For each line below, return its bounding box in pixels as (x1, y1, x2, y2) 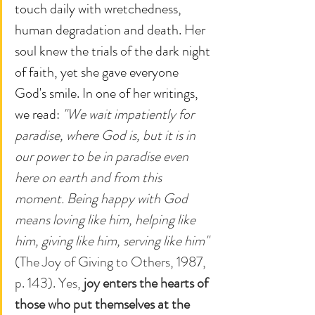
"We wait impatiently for (63, 103, 197, 124)
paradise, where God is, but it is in (15, 124, 198, 146)
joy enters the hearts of (84, 272, 211, 293)
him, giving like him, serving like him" (15, 230, 209, 251)
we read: (15, 103, 63, 124)
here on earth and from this (15, 167, 165, 188)
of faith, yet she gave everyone (15, 61, 181, 82)
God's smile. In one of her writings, (15, 82, 201, 103)
